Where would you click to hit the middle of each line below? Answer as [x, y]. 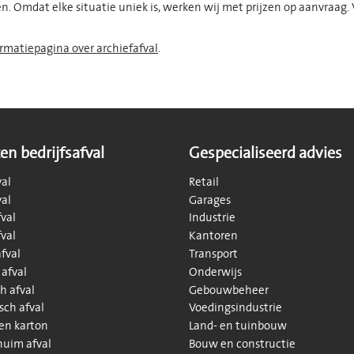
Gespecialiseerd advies [265, 153]
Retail [204, 182]
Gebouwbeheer [229, 290]
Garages [210, 200]
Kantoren [213, 236]
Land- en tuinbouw [238, 326]
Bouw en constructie [242, 344]
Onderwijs [215, 272]
